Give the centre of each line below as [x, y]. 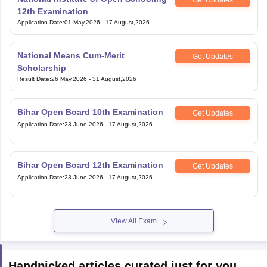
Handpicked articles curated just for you [122, 246]
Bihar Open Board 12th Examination [90, 145]
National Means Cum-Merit [71, 36]
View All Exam [133, 201]
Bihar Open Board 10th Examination [90, 92]
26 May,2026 [69, 59]
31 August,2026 [114, 59]
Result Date [33, 59]
